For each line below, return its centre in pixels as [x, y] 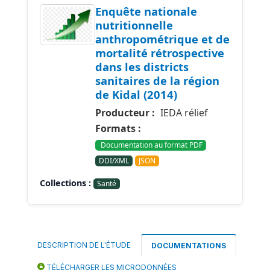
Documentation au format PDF [151, 145]
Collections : [65, 183]
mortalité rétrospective [160, 53]
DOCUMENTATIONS [189, 246]
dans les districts [142, 67]
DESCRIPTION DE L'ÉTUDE [84, 245]
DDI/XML [114, 161]
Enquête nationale [146, 11]
